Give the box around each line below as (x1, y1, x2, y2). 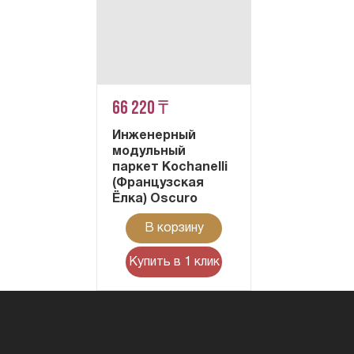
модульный (112, 145, 186, 157)
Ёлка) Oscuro (112, 193, 198, 205)
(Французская (112, 177, 205, 189)
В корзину (144, 223, 204, 234)
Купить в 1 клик (128, 256, 220, 268)
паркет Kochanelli (112, 161, 228, 173)
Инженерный (112, 130, 197, 141)
